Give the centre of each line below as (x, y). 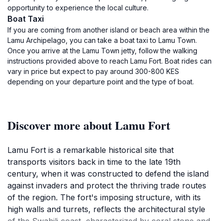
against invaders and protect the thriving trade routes (107, 185)
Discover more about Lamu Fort (89, 125)
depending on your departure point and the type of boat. (101, 82)
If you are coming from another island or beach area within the (109, 30)
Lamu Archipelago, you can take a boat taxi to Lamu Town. (102, 40)
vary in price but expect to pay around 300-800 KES (93, 71)
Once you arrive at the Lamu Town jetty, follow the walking (102, 51)
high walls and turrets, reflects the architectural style (106, 209)
